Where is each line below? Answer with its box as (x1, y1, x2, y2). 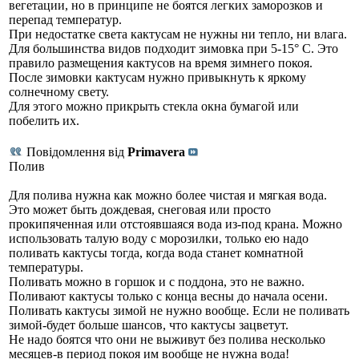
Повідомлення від (23, 145, 127, 159)
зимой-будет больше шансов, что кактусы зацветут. (9, 318, 288, 333)
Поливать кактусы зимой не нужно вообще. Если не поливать (9, 304, 349, 318)
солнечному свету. (9, 85, 109, 99)
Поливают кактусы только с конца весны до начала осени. (9, 289, 328, 304)
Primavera (127, 145, 185, 159)
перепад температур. (9, 13, 122, 27)
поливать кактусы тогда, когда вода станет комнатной (9, 246, 304, 260)
